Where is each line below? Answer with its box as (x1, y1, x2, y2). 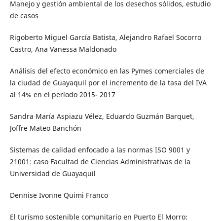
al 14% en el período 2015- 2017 (9, 90, 115, 100)
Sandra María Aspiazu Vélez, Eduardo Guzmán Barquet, (9, 111, 194, 121)
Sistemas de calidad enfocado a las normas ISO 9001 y (9, 145, 190, 155)
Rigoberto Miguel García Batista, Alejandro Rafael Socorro (9, 33, 201, 42)
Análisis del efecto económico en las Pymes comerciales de (9, 66, 204, 76)
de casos (9, 11, 38, 21)
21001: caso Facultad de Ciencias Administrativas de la (9, 157, 190, 167)
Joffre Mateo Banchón (9, 123, 81, 133)
